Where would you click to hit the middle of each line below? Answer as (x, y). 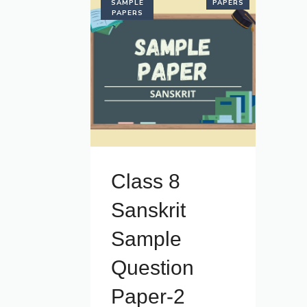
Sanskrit (148, 210)
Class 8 (146, 181)
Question (152, 268)
